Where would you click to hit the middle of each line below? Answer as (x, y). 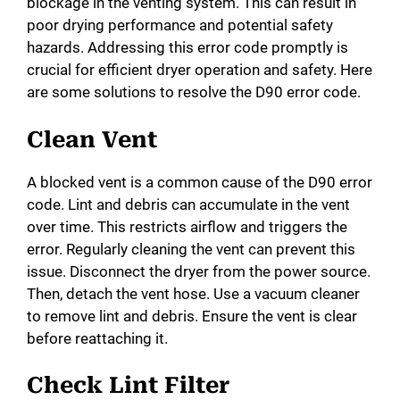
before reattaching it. (97, 338)
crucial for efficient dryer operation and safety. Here (200, 70)
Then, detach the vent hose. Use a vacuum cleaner (193, 293)
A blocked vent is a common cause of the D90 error (200, 182)
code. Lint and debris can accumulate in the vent (188, 204)
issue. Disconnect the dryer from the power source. (199, 271)
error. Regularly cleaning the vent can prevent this (191, 249)
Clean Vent (92, 139)
